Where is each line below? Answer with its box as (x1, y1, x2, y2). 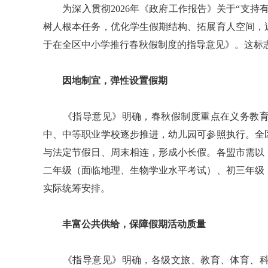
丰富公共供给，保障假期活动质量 (43, 219, 206, 229)
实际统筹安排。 (43, 183, 110, 193)
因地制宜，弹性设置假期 (43, 75, 167, 86)
